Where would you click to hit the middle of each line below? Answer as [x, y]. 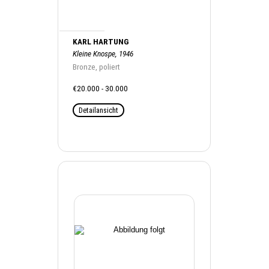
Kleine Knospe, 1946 [103, 53]
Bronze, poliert [97, 67]
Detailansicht [99, 110]
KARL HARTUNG [101, 41]
